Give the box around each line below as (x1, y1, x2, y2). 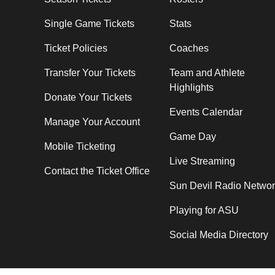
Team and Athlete (169, 67, 245, 78)
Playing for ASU (169, 204, 239, 215)
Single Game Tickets (44, 18, 134, 29)
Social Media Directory (169, 229, 268, 240)
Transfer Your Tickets (44, 67, 136, 78)
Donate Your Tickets (44, 91, 132, 103)
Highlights (169, 82, 214, 93)
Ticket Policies (44, 42, 107, 53)
